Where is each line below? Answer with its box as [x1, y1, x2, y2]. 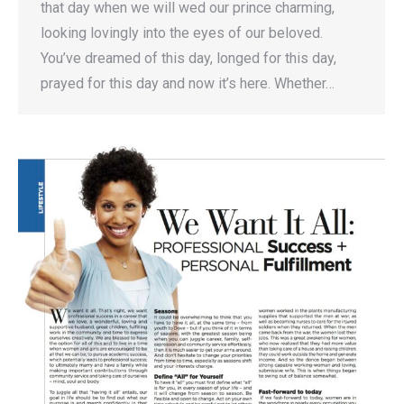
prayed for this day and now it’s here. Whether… [41, 75, 335, 93]
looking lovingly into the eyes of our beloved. [41, 24, 323, 42]
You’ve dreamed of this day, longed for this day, [41, 50, 336, 68]
